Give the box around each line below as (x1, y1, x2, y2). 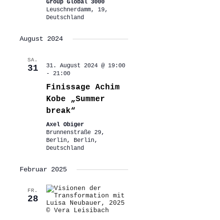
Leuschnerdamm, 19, (46, 6, 108, 14)
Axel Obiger (46, 121, 84, 129)
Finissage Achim (46, 83, 120, 92)
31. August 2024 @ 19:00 (46, 62, 125, 70)
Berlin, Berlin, (46, 137, 98, 144)
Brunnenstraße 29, (46, 129, 105, 137)
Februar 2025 (19, 165, 67, 174)
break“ (46, 107, 76, 116)
